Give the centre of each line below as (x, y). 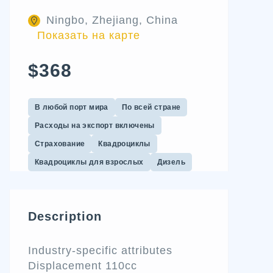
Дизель (171, 162)
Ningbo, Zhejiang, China (112, 20)
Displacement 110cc (83, 266)
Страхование (60, 144)
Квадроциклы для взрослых (89, 162)
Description (65, 216)
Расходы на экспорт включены (95, 126)
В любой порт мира (72, 107)
